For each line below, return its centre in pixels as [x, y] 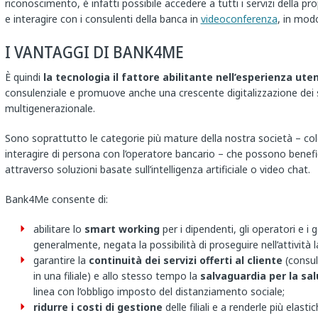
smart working [122, 229]
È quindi [24, 77]
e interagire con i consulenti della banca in [103, 19]
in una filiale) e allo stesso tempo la [116, 276]
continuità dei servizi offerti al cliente [185, 261]
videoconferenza [239, 19]
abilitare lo [59, 229]
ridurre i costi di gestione [98, 307]
